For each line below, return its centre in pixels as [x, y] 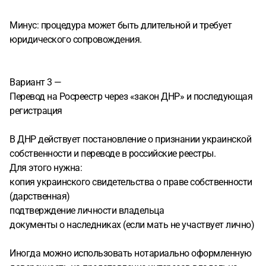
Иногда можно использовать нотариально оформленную [131, 253]
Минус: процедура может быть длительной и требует [121, 25]
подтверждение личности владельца [87, 210]
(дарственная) [40, 196]
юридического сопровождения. [76, 39]
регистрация [36, 111]
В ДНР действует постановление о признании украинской [130, 139]
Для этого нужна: [46, 168]
